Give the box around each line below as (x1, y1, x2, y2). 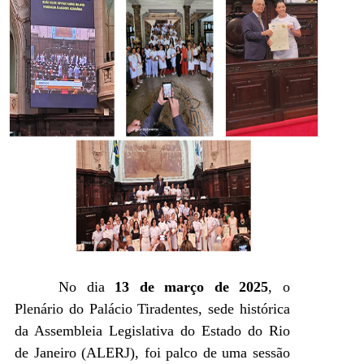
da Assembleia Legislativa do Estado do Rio (15, 322, 290, 339)
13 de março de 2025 (115, 278, 269, 295)
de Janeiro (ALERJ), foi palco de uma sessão (15, 344, 290, 361)
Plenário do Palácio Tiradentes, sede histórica (15, 300, 290, 317)
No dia (58, 278, 115, 295)
